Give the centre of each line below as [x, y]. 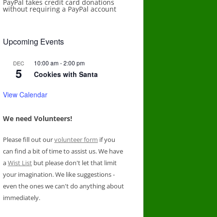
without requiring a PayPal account [60, 9]
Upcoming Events [33, 41]
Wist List [20, 163]
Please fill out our [29, 139]
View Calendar [25, 94]
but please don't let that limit [74, 163]
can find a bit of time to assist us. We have [63, 151]
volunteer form [76, 139]
